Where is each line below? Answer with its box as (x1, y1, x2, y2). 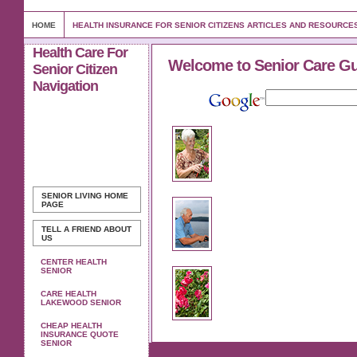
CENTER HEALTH (41, 257, 107, 266)
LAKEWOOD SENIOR (41, 298, 121, 307)
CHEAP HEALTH (41, 321, 102, 330)
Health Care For (33, 45, 127, 61)
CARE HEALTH (41, 289, 96, 298)
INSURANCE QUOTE (41, 330, 119, 339)
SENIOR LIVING (41, 191, 102, 200)
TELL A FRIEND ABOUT (41, 225, 131, 233)
